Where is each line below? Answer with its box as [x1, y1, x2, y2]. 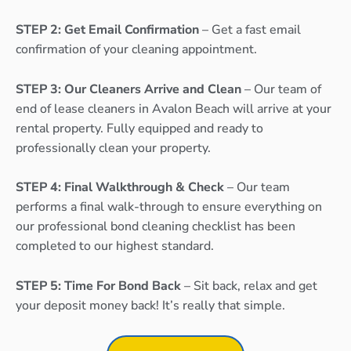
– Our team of [241, 80, 321, 98]
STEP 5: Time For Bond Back [16, 277, 184, 295]
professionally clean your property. [16, 139, 211, 157]
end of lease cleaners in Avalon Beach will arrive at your [16, 100, 331, 118]
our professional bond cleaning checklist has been [16, 218, 295, 236]
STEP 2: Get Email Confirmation [16, 21, 199, 39]
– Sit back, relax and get [184, 277, 317, 295]
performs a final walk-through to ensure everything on [16, 198, 322, 216]
